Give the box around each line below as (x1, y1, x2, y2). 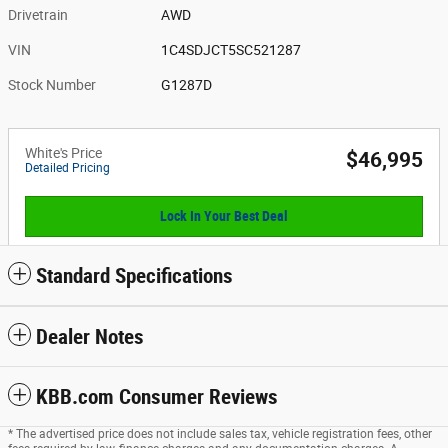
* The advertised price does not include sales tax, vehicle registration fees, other (8, 427, 432, 442)
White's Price (25, 144, 102, 161)
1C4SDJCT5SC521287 (161, 41, 302, 58)
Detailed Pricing (25, 160, 110, 175)
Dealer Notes (36, 325, 144, 350)
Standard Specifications (36, 264, 233, 289)
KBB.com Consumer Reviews (36, 385, 278, 410)
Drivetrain (8, 6, 68, 23)
